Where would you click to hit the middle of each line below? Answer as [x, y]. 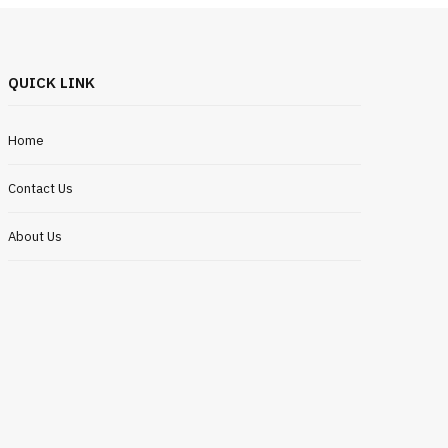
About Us [35, 237]
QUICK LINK [52, 83]
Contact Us [41, 189]
